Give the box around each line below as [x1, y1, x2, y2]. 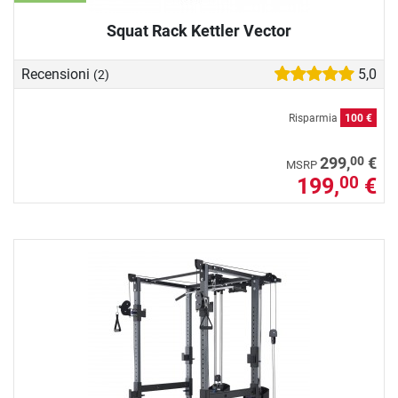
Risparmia [289, 111, 340, 124]
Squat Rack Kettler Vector [107, 21, 291, 41]
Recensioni [21, 65, 93, 83]
